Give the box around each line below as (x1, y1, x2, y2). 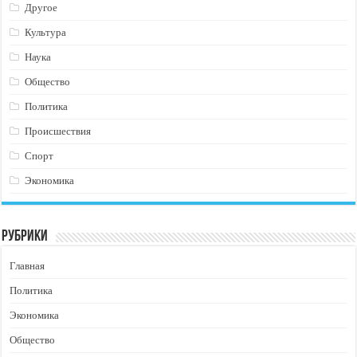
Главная (10, 260, 45, 272)
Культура (25, 26, 67, 38)
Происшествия (25, 125, 92, 137)
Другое (25, 2, 58, 14)
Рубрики (2, 229, 49, 245)
